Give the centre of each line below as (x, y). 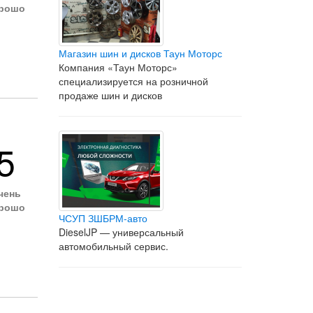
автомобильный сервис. (113, 246)
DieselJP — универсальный (121, 232)
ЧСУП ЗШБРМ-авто (103, 218)
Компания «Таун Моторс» (118, 67)
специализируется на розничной (133, 81)
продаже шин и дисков (110, 95)
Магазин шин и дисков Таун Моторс (140, 53)
